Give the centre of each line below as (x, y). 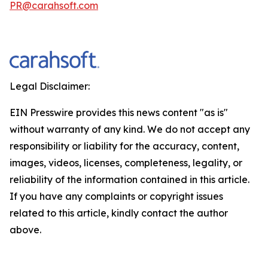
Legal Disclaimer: (50, 86)
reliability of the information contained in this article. (130, 179)
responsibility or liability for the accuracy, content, (124, 146)
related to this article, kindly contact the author (119, 213)
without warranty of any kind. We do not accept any (130, 129)
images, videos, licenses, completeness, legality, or (126, 163)
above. (25, 230)
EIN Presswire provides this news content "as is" (119, 112)
